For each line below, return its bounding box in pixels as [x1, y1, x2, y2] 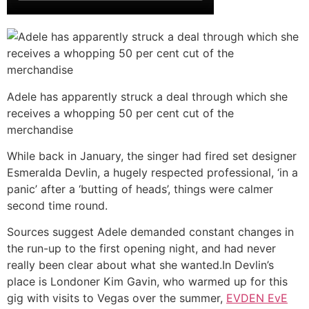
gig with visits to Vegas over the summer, [7, 291, 226, 306]
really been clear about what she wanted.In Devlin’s [7, 258, 274, 272]
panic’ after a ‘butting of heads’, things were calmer [7, 182, 273, 197]
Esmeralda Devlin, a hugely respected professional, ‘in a [7, 166, 298, 180]
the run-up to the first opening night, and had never [7, 241, 276, 256]
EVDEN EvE [226, 291, 288, 306]
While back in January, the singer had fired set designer [7, 149, 297, 163]
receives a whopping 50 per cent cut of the [7, 106, 234, 120]
